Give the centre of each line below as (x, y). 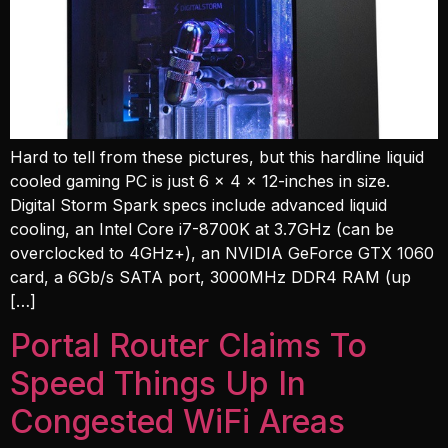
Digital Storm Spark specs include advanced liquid (198, 204)
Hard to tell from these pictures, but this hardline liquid (217, 156)
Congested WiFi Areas (177, 422)
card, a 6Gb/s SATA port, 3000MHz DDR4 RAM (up (210, 276)
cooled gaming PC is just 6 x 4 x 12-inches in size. (200, 180)
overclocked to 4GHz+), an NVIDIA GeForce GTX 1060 (222, 252)
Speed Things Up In (158, 384)
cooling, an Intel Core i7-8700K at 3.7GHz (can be (202, 228)
